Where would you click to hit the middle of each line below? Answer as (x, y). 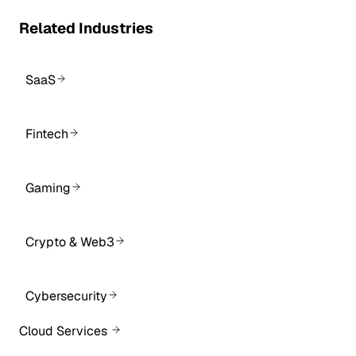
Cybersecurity (66, 296)
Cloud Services (63, 331)
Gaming (48, 188)
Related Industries (86, 28)
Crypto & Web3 (70, 242)
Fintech (47, 133)
